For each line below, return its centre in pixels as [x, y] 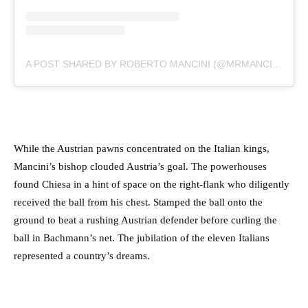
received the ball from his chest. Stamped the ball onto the [138, 202]
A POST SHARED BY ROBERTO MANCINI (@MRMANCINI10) [277, 64]
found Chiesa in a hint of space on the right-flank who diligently [152, 185]
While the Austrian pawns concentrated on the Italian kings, [142, 149]
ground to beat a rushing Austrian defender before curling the [145, 220]
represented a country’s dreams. [82, 256]
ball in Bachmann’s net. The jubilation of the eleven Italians [142, 238]
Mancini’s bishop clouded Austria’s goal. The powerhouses [140, 167]
